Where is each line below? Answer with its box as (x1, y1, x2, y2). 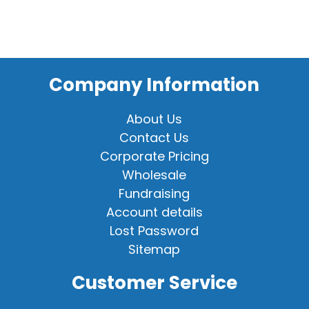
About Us (126, 110, 183, 128)
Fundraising (119, 185, 190, 203)
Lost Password (110, 222, 199, 240)
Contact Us (119, 129, 190, 147)
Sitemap (128, 241, 181, 259)
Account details (106, 203, 203, 221)
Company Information (49, 72, 260, 98)
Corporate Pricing (99, 148, 209, 166)
